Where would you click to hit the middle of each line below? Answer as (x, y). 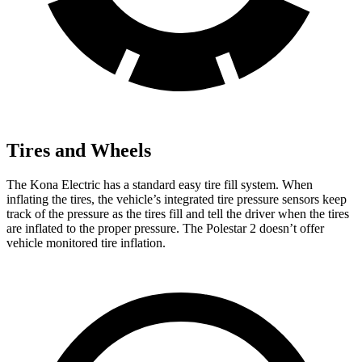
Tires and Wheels (79, 151)
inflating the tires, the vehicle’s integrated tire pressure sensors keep (177, 199)
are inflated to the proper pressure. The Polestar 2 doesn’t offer (165, 228)
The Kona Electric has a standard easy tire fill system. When (160, 184)
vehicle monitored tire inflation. (86, 242)
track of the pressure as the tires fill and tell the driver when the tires (178, 213)
